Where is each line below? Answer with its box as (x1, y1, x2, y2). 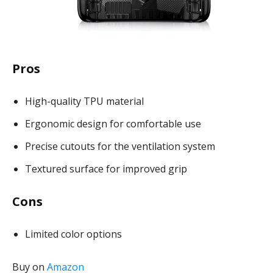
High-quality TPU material (25, 94, 144, 108)
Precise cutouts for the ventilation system (25, 140, 215, 154)
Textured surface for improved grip (25, 162, 187, 176)
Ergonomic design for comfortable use (25, 117, 201, 131)
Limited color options (25, 227, 122, 241)
